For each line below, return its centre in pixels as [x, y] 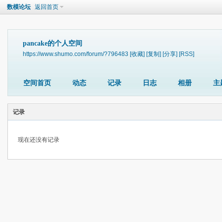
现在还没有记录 [39, 140]
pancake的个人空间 [53, 43]
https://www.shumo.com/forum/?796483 [76, 54]
